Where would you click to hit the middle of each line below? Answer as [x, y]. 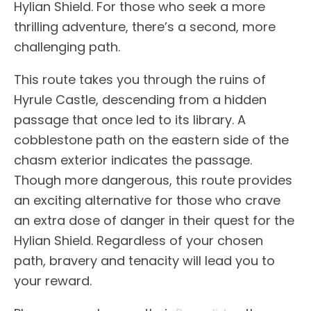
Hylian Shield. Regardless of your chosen [138, 240]
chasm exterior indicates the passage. [133, 160]
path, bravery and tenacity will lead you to [144, 260]
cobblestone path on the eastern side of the [151, 140]
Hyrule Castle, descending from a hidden [140, 99]
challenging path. [67, 47]
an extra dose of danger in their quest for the [154, 220]
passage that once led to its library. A [130, 119]
